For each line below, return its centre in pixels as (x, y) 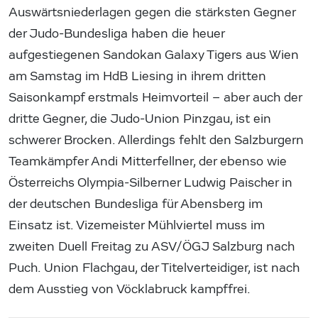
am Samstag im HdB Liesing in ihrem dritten (137, 76)
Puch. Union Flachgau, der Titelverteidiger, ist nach (154, 268)
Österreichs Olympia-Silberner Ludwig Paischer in (150, 182)
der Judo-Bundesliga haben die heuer (116, 33)
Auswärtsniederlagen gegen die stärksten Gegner (152, 12)
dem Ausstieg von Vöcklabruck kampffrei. (130, 289)
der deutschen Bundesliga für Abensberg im (136, 204)
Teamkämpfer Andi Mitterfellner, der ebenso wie (148, 161)
